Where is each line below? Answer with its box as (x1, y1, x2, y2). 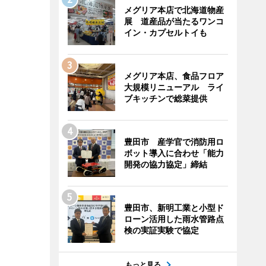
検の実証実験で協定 (123, 225, 199, 235)
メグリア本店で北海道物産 (123, 5, 224, 15)
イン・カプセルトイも (123, 27, 207, 37)
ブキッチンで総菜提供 (123, 93, 207, 103)
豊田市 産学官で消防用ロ (123, 137, 224, 147)
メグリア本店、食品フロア (123, 71, 224, 81)
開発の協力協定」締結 (123, 159, 216, 169)
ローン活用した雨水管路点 (123, 214, 224, 224)
